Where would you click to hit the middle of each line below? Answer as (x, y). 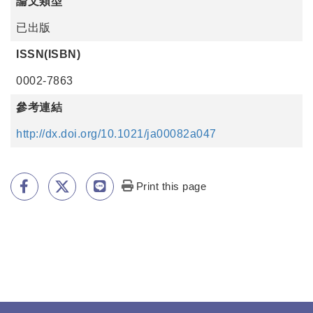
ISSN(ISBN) (48, 54)
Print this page (171, 186)
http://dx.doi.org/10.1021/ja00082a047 (116, 134)
